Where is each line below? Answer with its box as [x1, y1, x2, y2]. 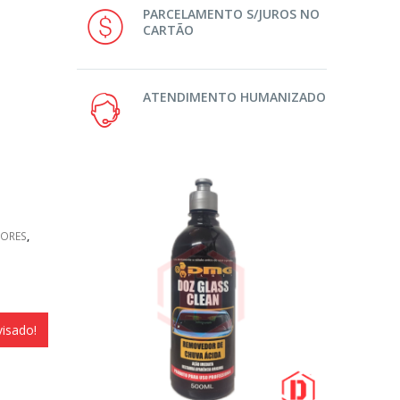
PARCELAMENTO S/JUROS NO [143, 5, 320, 23]
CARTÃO [143, 21, 194, 39]
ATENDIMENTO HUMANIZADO [143, 88, 326, 106]
